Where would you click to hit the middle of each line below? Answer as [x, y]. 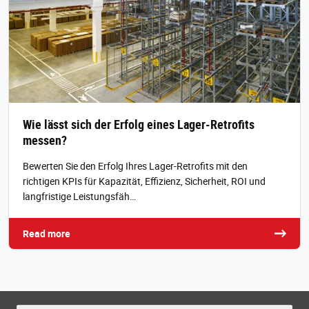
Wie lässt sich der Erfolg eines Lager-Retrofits [139, 124]
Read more [47, 233]
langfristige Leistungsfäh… [79, 196]
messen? [45, 140]
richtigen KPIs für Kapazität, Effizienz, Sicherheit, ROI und [144, 181]
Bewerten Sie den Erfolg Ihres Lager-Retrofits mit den [135, 166]
